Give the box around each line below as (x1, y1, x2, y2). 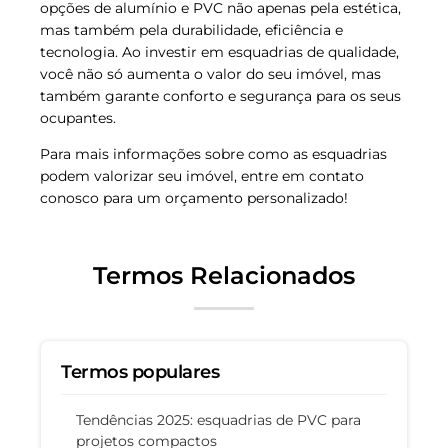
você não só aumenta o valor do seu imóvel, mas (40, 65, 381, 84)
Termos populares (61, 361, 220, 384)
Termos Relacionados (93, 261, 355, 291)
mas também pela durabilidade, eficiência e (40, 21, 343, 40)
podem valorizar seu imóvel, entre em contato (40, 167, 364, 186)
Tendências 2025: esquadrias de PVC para (76, 411, 361, 430)
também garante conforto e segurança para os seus (40, 87, 401, 106)
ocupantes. (40, 109, 116, 128)
